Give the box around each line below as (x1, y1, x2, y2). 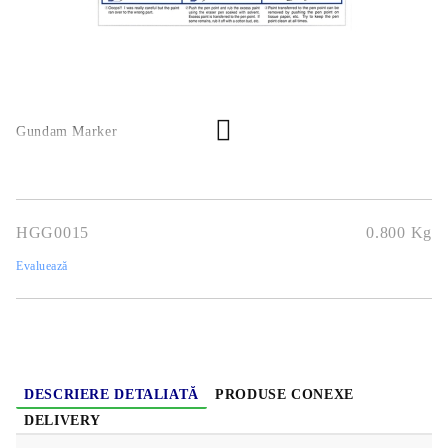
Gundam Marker (16, 124, 118, 140)
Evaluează (16, 259, 68, 274)
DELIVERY (24, 413, 102, 429)
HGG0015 (16, 224, 90, 242)
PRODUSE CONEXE (214, 387, 354, 403)
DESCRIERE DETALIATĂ (24, 387, 199, 403)
